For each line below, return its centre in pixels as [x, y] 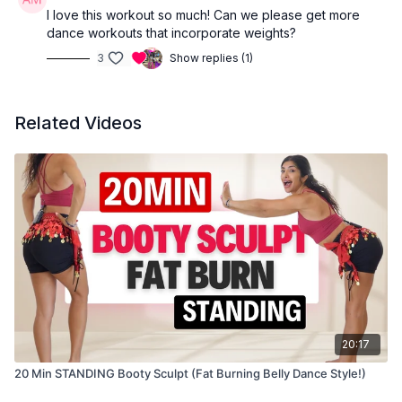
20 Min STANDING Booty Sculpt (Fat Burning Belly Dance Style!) [190, 374]
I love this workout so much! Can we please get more [203, 15]
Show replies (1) [211, 58]
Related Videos [78, 123]
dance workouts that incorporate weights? [171, 33]
